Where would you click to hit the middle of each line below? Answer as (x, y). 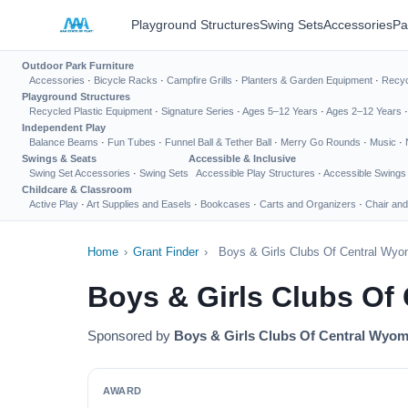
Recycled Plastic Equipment (91, 111)
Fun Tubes (132, 142)
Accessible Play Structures (255, 173)
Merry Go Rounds (321, 142)
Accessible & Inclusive (242, 158)
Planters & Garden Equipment (307, 80)
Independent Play (64, 127)
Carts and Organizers (308, 204)
